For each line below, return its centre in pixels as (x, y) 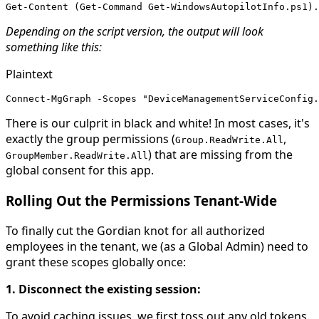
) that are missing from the (220, 155)
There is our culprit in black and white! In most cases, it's (158, 124)
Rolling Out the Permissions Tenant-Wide (141, 200)
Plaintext (29, 74)
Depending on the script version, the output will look (135, 32)
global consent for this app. (80, 171)
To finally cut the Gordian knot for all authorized (135, 230)
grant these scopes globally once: (96, 262)
